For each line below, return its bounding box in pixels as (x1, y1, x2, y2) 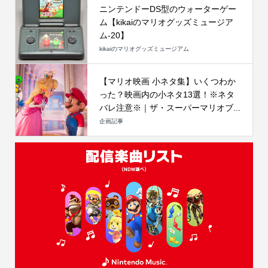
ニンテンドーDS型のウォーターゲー (99, 4, 236, 14)
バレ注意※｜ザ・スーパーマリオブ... (99, 103, 240, 113)
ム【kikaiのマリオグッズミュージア (99, 17, 233, 28)
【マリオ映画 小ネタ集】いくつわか (99, 77, 236, 87)
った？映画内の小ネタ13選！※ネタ (99, 90, 234, 100)
